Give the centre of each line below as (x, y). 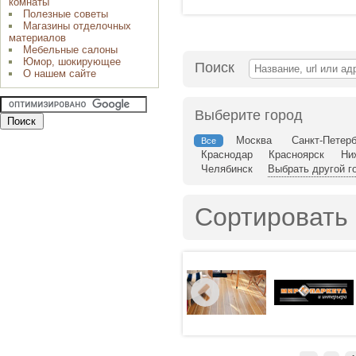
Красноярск (297, 154)
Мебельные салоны (70, 50)
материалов (37, 38)
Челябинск (227, 168)
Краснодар (227, 154)
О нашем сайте (60, 74)
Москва (254, 140)
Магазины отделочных (77, 26)
